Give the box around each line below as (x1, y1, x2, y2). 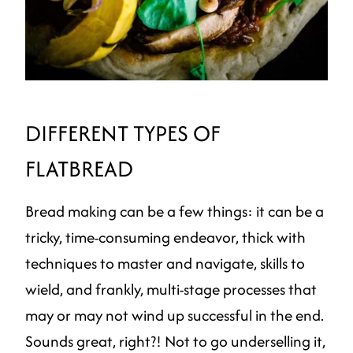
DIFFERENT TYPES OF (25, 117, 221, 150)
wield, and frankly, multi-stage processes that (25, 278, 317, 301)
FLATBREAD (25, 153, 133, 185)
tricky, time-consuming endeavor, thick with (25, 226, 306, 249)
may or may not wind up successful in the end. (25, 304, 324, 327)
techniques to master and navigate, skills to (25, 252, 305, 275)
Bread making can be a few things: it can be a (25, 200, 324, 223)
